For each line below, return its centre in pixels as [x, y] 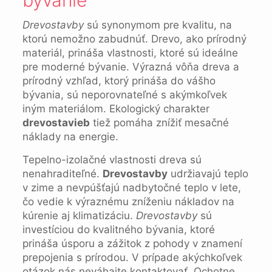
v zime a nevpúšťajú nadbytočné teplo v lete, [131, 188]
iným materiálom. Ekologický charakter [116, 109]
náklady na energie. [70, 137]
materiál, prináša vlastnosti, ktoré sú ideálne [130, 53]
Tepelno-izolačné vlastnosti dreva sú [112, 160]
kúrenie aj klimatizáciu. [79, 216]
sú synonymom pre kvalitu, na [158, 25]
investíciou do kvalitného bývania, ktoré [118, 229]
